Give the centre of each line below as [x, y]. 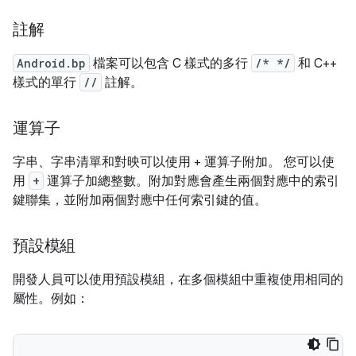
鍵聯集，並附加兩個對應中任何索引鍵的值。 [140, 200]
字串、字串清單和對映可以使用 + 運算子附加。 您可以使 [174, 162]
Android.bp [51, 63]
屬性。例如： [51, 299]
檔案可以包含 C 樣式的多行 [170, 64]
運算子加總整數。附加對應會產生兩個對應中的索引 [192, 181]
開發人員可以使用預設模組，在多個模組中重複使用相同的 [178, 280]
